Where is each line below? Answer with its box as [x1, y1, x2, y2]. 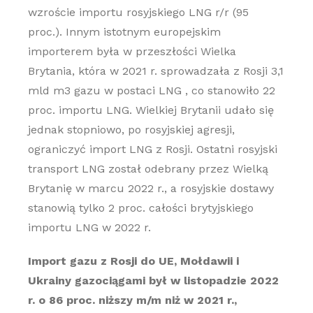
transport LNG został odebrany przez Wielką [27, 162, 268, 175]
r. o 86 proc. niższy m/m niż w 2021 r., [27, 293, 237, 307]
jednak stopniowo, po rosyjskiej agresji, [27, 123, 235, 136]
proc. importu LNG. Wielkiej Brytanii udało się [27, 103, 274, 117]
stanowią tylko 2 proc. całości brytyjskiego [27, 201, 254, 214]
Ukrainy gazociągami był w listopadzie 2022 [27, 274, 279, 287]
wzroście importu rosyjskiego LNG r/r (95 [27, 6, 249, 19]
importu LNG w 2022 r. [27, 221, 151, 234]
